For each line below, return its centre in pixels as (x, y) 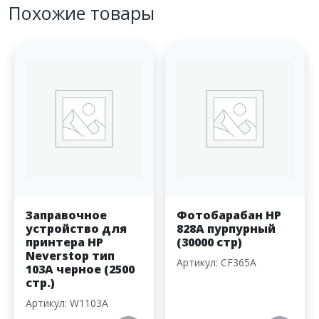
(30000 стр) (209, 242)
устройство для (76, 229)
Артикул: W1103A (67, 303)
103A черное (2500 (80, 270)
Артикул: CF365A (216, 263)
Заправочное (66, 215)
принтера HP (64, 242)
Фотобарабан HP (229, 215)
